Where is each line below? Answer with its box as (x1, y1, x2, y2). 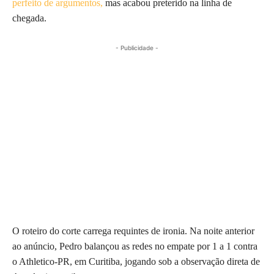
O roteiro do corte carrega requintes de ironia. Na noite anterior (12, 225, 254, 236)
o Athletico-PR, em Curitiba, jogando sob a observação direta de (12, 256, 260, 267)
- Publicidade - (116, 43, 158, 51)
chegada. (12, 12, 46, 23)
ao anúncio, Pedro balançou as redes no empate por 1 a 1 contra (12, 240, 257, 251)
